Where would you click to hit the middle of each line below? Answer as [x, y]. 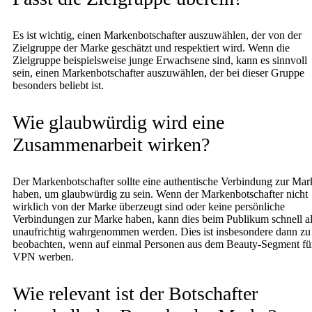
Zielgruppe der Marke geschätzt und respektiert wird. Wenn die [151, 47]
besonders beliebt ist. [58, 85]
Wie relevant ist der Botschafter [135, 293]
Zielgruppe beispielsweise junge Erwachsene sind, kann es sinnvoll [160, 60]
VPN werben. [43, 256]
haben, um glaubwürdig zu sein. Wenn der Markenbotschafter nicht [160, 194]
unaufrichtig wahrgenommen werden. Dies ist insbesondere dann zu [162, 231]
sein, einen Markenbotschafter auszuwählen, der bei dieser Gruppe [158, 72]
